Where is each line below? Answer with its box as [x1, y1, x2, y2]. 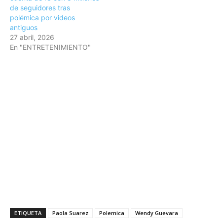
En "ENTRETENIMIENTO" [10, 43, 91, 52]
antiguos [10, 23, 37, 32]
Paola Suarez [52, 209, 88, 217]
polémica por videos [10, 13, 75, 22]
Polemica [99, 209, 124, 217]
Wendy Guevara [135, 209, 178, 217]
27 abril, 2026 [10, 33, 54, 42]
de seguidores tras [10, 3, 70, 12]
